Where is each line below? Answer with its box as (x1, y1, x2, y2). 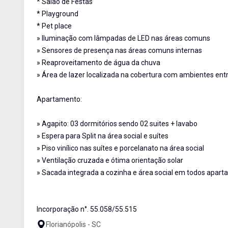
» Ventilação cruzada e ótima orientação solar (37, 156, 183, 164)
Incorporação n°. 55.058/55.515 (37, 205, 137, 213)
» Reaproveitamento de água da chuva (37, 59, 160, 67)
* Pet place (37, 22, 72, 30)
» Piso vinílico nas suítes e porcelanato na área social (37, 144, 204, 152)
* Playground (37, 10, 78, 18)
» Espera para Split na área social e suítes (37, 132, 168, 140)
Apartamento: (37, 95, 82, 103)
